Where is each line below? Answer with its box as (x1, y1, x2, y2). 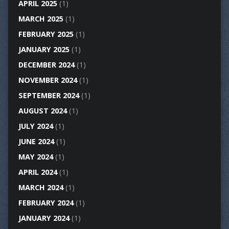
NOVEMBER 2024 (18, 75, 77, 85)
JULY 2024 (18, 121, 53, 131)
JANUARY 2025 (18, 44, 70, 55)
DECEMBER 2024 (18, 60, 75, 70)
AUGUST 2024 (18, 106, 67, 116)
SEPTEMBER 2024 (18, 90, 79, 101)
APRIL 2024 (18, 167, 57, 177)
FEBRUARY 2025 (18, 29, 74, 39)
